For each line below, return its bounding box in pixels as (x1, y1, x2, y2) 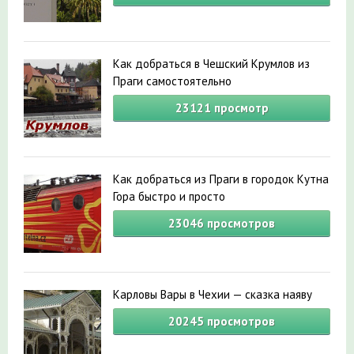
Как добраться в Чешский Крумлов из (113, 56, 310, 72)
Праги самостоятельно (113, 73, 232, 89)
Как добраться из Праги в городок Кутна (113, 171, 329, 187)
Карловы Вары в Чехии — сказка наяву (113, 287, 312, 303)
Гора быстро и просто (113, 189, 225, 205)
